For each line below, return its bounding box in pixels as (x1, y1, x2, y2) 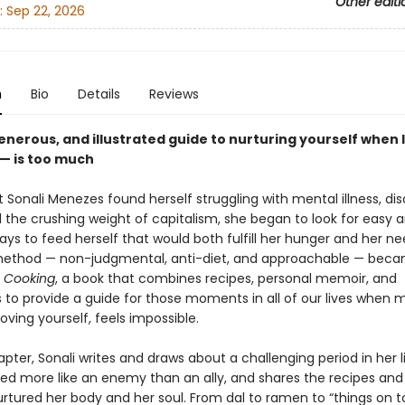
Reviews (148, 85, 199, 103)
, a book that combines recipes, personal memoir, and (54, 269, 397, 287)
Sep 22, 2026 (5, 2, 85, 21)
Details (77, 85, 120, 103)
